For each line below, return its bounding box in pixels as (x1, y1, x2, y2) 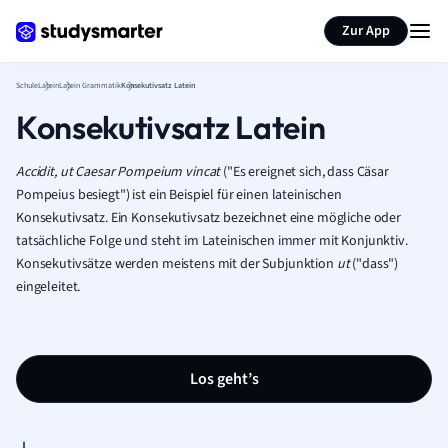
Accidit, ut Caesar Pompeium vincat (16, 162, 221, 182)
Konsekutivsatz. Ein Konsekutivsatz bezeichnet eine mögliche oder (16, 208, 402, 228)
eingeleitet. (16, 277, 81, 297)
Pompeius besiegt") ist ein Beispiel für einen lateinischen (16, 185, 342, 205)
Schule (16, 80, 38, 91)
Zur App (342, 21, 390, 41)
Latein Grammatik (59, 80, 121, 91)
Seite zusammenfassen (259, 8, 398, 28)
